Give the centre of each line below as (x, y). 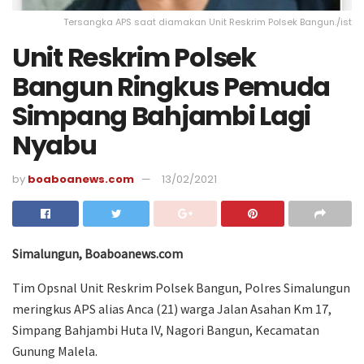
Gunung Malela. (55, 351)
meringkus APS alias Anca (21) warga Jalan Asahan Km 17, (172, 309)
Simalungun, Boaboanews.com (97, 254)
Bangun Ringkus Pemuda (171, 87)
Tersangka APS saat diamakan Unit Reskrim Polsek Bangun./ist (208, 22)
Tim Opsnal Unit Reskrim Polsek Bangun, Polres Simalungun (181, 288)
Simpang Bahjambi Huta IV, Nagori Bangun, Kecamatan (166, 330)
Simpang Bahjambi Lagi (162, 116)
